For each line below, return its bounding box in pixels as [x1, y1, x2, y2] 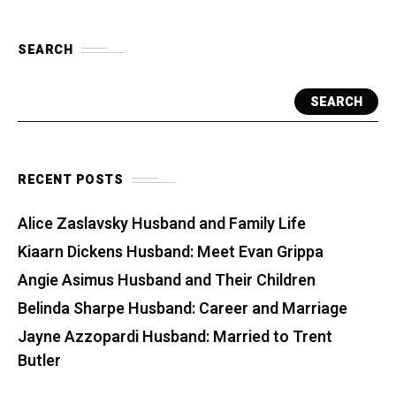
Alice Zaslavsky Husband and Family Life [18, 212, 306, 237]
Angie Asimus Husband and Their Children [18, 269, 316, 293]
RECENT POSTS [18, 171, 123, 190]
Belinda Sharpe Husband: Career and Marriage [18, 297, 347, 322]
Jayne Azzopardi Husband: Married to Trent [18, 325, 332, 350]
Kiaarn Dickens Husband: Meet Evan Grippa [18, 240, 324, 265]
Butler [18, 349, 61, 374]
